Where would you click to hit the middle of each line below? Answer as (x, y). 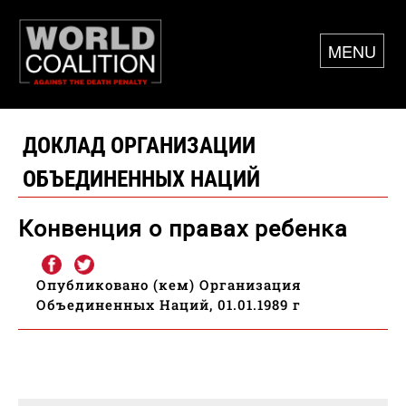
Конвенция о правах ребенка (183, 229)
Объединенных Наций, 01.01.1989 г (169, 305)
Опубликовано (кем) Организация (169, 285)
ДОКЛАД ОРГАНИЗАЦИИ (139, 146)
